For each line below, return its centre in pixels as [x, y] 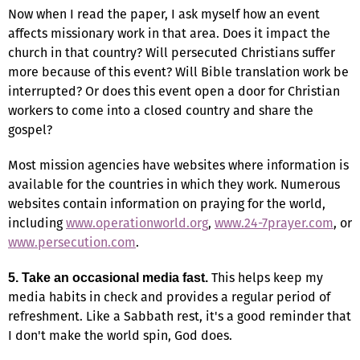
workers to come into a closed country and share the [161, 110]
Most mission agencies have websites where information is [178, 165]
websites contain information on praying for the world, [167, 203]
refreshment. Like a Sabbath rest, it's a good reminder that [180, 316]
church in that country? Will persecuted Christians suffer [172, 52]
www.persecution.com [72, 242]
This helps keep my [266, 277]
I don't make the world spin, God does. [120, 335]
